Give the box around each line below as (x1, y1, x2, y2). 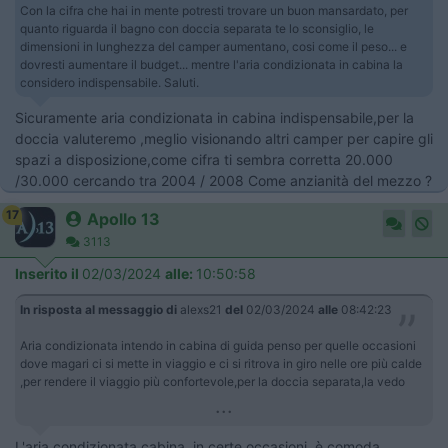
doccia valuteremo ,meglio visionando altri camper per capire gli (15, 130, 433, 147)
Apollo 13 (87, 209, 160, 229)
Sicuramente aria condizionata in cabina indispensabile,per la (15, 109, 414, 126)
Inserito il (15, 265, 82, 282)
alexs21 (177, 302, 225, 317)
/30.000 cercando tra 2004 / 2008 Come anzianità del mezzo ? (15, 172, 432, 189)
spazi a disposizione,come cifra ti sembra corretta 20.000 (15, 151, 393, 168)
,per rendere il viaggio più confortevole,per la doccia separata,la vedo (20, 374, 405, 389)
